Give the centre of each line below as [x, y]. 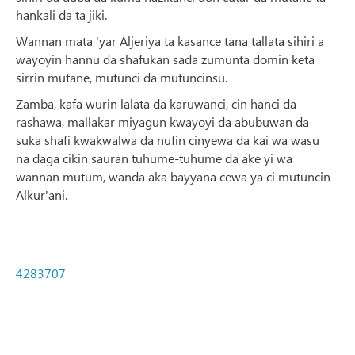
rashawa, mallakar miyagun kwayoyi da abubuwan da [162, 121]
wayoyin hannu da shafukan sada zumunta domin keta [165, 59]
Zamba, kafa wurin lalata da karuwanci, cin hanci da [156, 103]
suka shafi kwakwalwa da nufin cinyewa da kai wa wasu [168, 139]
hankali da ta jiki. [61, 14]
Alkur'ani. [42, 194]
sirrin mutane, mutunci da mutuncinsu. [122, 77]
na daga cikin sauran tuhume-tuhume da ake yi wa [154, 158]
